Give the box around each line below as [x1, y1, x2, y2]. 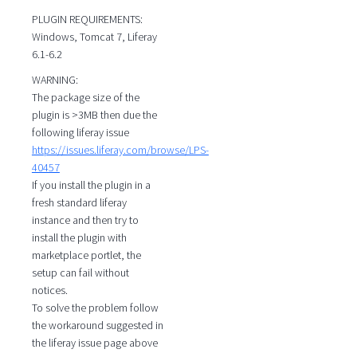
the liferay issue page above [31, 335, 158, 351]
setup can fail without [31, 265, 129, 280]
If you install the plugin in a [31, 178, 151, 193]
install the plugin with [31, 230, 127, 245]
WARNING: [31, 73, 78, 88]
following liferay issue [31, 125, 129, 140]
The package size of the [31, 90, 139, 105]
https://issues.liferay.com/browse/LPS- [31, 143, 209, 158]
